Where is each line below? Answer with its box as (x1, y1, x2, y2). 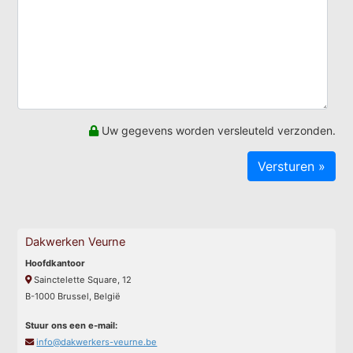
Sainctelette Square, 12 (32, 273, 132, 285)
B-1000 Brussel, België (25, 290, 121, 302)
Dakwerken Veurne (25, 234, 126, 249)
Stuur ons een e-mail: (25, 319, 118, 331)
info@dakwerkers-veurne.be (36, 336, 158, 347)
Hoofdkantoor (25, 257, 86, 269)
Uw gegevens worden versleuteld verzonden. (98, 123, 336, 137)
